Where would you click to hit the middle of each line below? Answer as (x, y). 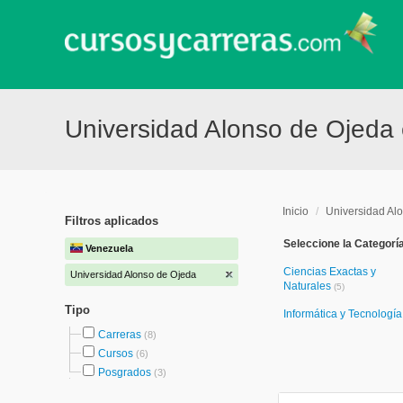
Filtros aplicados (112, 221)
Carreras (120, 335)
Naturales (309, 286)
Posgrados (125, 372)
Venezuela (109, 248)
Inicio (296, 211)
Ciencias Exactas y (330, 272)
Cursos (116, 354)
